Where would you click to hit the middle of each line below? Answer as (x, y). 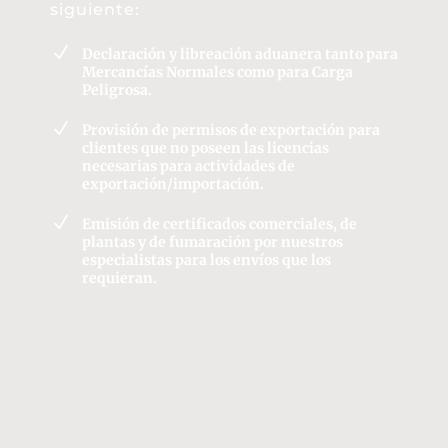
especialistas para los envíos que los (206, 259)
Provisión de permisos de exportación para (231, 129)
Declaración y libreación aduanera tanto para (240, 53)
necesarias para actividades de (188, 165)
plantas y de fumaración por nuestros (212, 241)
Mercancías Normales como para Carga (217, 71)
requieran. (119, 277)
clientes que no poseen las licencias (205, 147)
